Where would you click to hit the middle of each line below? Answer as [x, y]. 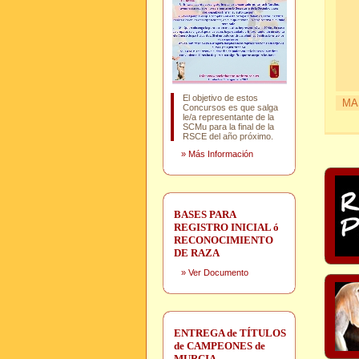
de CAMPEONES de [220, 346]
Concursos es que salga [230, 107]
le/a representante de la [228, 117]
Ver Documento [218, 272]
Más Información [221, 154]
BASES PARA [205, 214]
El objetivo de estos [220, 98]
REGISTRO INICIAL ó [226, 227]
